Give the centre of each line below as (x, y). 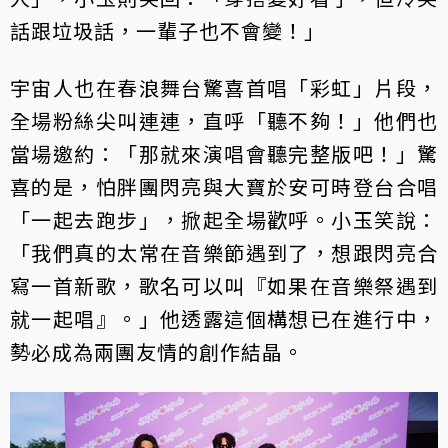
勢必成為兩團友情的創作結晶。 (157, 351)
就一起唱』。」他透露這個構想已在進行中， (224, 318)
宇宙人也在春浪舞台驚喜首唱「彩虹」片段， (224, 87)
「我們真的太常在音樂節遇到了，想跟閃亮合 (224, 252)
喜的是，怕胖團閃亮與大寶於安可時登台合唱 (224, 186)
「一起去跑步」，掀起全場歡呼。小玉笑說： (224, 219)
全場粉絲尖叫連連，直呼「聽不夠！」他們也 (224, 120)
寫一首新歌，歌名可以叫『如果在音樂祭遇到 (224, 285)
